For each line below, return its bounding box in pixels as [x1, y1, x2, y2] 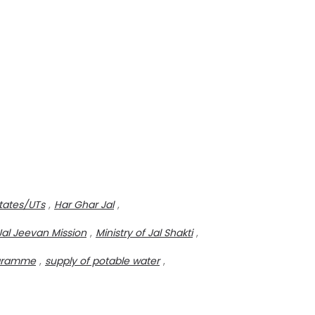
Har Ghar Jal [54, 198, 114, 213]
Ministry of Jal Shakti [96, 226, 193, 241]
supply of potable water [45, 255, 160, 269]
